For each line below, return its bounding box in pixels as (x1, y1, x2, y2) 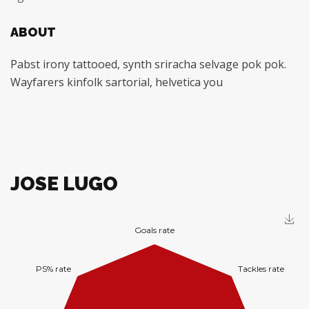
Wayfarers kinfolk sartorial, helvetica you (10, 74, 223, 90)
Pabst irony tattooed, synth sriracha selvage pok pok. (10, 57, 286, 72)
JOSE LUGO (10, 172, 118, 195)
